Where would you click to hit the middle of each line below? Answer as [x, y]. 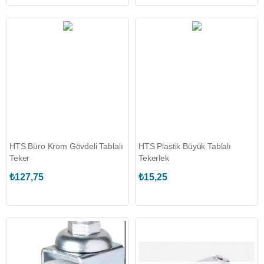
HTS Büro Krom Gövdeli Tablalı [66, 146]
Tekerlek [154, 158]
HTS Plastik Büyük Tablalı [185, 146]
